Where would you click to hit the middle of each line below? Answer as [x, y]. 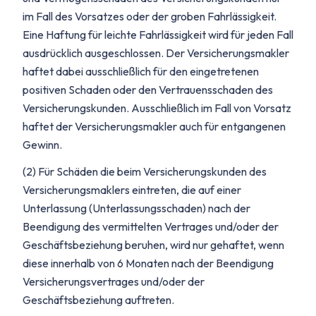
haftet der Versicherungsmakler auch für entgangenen [154, 126]
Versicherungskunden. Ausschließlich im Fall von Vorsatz [157, 108]
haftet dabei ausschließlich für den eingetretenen [141, 71]
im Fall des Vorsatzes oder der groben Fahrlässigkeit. [150, 16]
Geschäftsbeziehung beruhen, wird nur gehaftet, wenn [153, 245]
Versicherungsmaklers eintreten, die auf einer [132, 190]
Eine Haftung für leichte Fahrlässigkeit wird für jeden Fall [158, 35]
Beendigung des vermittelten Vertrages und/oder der [151, 226]
